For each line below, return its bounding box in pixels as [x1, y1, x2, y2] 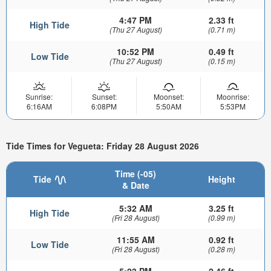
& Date [122, 179, 149, 192]
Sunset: [91, 91, 117, 102]
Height [207, 173, 235, 186]
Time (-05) [115, 168, 156, 180]
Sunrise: [25, 91, 53, 102]
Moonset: [153, 91, 184, 102]
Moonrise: [216, 91, 249, 102]
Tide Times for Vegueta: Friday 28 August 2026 [6, 139, 199, 152]
